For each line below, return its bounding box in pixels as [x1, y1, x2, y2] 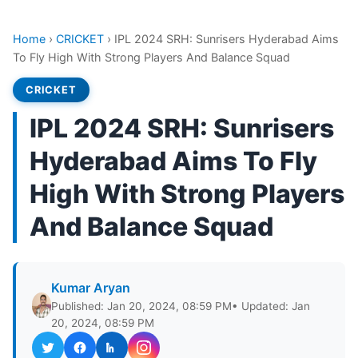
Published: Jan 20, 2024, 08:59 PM [51, 300, 233, 312]
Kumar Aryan [51, 280, 131, 296]
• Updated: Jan [232, 300, 311, 312]
